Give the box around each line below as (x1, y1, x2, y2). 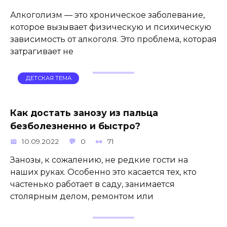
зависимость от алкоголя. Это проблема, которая (10, 34, 217, 44)
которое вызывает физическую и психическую (10, 22, 211, 32)
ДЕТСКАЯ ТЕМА (25, 74, 71, 82)
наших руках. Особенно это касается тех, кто (10, 167, 197, 177)
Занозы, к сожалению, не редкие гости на (10, 155, 188, 165)
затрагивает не (10, 46, 73, 56)
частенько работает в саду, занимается (10, 179, 175, 189)
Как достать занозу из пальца (10, 107, 158, 118)
